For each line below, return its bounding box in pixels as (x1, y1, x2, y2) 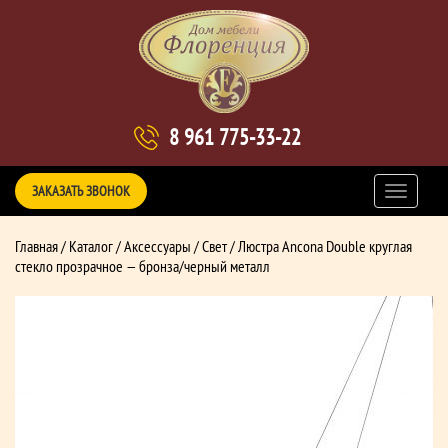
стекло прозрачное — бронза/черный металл (15, 255, 270, 276)
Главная (15, 235, 58, 256)
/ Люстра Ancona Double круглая (227, 235, 412, 256)
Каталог (69, 235, 113, 256)
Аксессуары (124, 235, 191, 256)
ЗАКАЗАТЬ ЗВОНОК (32, 181, 130, 200)
